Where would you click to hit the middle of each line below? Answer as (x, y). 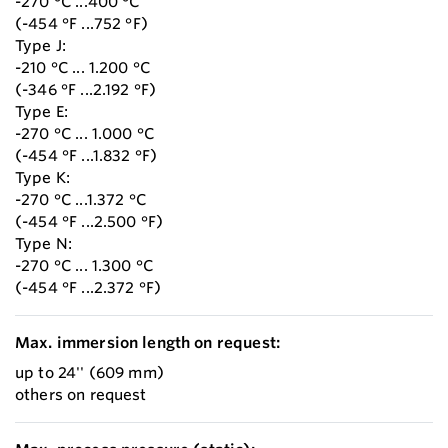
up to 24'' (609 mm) (89, 373)
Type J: (41, 46)
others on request (81, 395)
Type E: (42, 112)
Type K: (43, 178)
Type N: (44, 244)
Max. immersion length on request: (148, 343)
